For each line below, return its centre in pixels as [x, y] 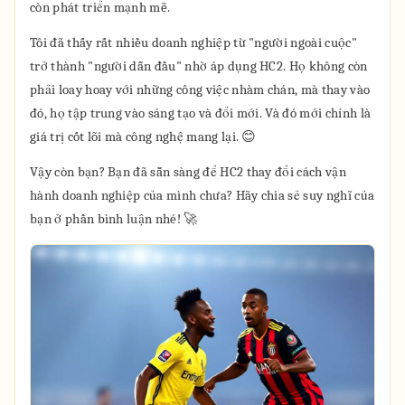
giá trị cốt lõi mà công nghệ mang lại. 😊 [143, 137]
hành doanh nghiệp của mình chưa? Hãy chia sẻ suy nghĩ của [202, 195]
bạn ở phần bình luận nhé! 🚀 [114, 219]
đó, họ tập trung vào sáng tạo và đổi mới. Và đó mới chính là [201, 113]
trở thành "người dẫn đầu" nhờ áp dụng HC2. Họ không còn [199, 66]
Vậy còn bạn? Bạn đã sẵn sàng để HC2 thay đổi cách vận [188, 172]
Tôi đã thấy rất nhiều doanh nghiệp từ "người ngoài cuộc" [193, 42]
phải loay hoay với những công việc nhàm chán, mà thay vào [200, 89]
